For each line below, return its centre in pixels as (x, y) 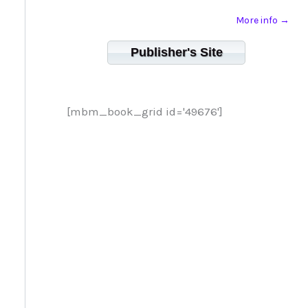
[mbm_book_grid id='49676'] (144, 112)
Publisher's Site (176, 53)
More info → (262, 21)
